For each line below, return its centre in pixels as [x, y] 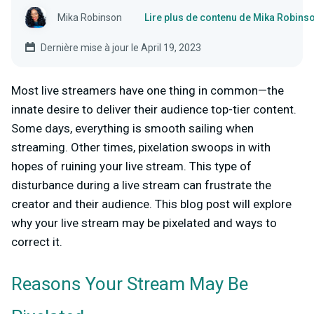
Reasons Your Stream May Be [130, 285]
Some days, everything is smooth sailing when [132, 129]
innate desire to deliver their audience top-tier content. [154, 110]
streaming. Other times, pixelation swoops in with [141, 148]
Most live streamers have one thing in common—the [148, 91]
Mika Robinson [90, 18]
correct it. [38, 242]
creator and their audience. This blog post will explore [151, 204]
